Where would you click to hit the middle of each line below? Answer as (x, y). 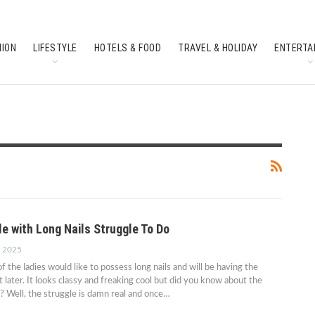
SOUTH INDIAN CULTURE (55, 94)
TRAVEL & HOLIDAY (218, 48)
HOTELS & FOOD (128, 48)
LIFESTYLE (55, 48)
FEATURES (145, 94)
